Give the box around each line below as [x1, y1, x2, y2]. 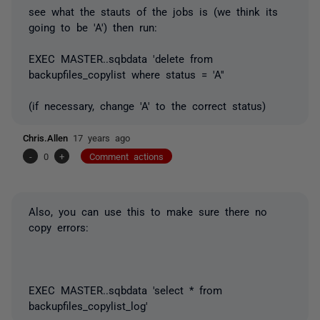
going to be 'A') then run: [29, 21, 157, 32]
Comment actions [89, 151, 164, 161]
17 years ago [73, 132, 130, 142]
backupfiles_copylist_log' [29, 299, 148, 311]
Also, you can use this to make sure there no [29, 205, 267, 216]
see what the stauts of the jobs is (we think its [29, 5, 278, 16]
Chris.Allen [23, 132, 73, 142]
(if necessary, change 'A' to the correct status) [29, 99, 266, 111]
